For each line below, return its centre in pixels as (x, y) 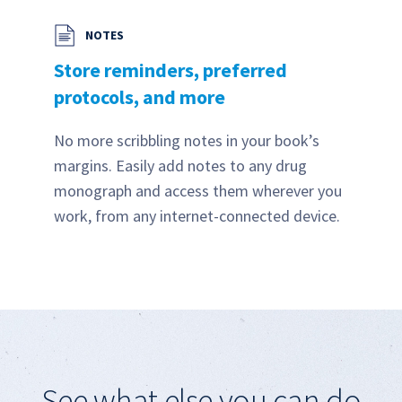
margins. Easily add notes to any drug (180, 165)
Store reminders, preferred (170, 70)
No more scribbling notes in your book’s (187, 140)
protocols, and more (140, 96)
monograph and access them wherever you (198, 190)
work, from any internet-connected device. (197, 215)
